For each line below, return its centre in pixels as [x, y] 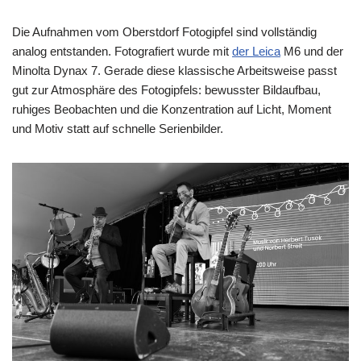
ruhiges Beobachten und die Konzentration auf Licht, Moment [172, 110]
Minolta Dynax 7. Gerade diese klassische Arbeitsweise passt [174, 71]
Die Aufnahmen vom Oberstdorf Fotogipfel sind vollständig [164, 32]
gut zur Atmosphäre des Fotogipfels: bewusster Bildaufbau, [166, 90]
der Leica [256, 52]
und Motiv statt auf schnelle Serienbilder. [118, 129]
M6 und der [312, 52]
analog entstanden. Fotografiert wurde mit [122, 52]
